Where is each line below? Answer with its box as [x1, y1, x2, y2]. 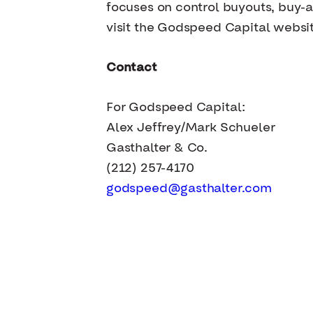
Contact [106, 61, 157, 74]
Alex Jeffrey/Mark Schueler [106, 122, 275, 134]
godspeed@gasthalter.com [106, 182, 272, 195]
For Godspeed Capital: [106, 101, 246, 114]
